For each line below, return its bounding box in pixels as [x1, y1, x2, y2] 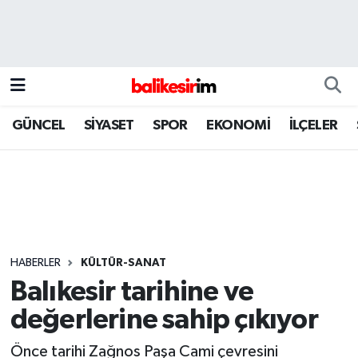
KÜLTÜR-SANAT [80, 257, 166, 268]
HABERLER [10, 257, 61, 268]
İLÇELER [288, 117, 338, 133]
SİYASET [83, 117, 134, 133]
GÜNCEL [12, 117, 66, 133]
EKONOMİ [206, 117, 271, 133]
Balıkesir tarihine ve [10, 278, 253, 307]
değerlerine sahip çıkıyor [10, 306, 318, 335]
